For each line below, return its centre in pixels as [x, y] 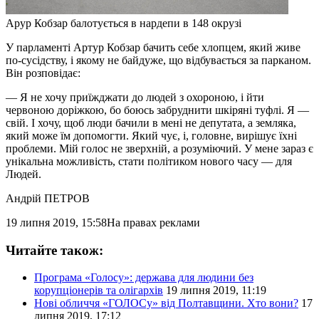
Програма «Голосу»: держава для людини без [144, 278]
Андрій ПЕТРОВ [48, 198]
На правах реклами [153, 222]
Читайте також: [54, 250]
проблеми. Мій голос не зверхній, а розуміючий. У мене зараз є [159, 148]
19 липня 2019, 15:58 [56, 222]
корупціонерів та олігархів [99, 291]
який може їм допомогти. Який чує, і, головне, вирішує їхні [151, 135]
